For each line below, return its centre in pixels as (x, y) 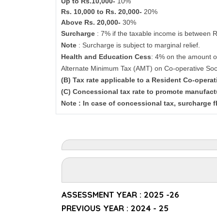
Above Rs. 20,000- (92, 22)
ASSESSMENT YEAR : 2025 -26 (120, 194)
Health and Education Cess (106, 57)
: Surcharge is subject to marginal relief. (139, 45)
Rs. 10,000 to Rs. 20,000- (103, 12)
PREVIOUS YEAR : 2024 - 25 (115, 208)
